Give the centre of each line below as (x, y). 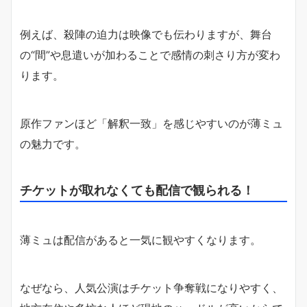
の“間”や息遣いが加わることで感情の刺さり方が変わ (150, 55)
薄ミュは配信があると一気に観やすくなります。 (140, 240)
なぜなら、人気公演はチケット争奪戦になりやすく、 (151, 288)
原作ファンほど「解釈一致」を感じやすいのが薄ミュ (151, 124)
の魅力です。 (53, 144)
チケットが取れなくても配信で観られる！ (137, 190)
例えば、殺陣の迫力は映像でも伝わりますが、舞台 (146, 35)
